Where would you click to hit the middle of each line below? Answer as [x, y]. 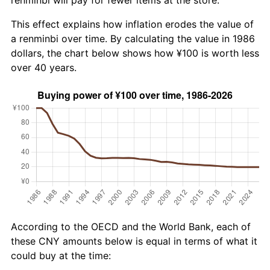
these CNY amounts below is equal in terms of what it [134, 241]
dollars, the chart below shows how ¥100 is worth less [135, 53]
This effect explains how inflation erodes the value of [132, 24]
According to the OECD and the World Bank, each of [131, 226]
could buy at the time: [61, 255]
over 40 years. [44, 67]
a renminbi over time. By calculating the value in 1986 [133, 38]
